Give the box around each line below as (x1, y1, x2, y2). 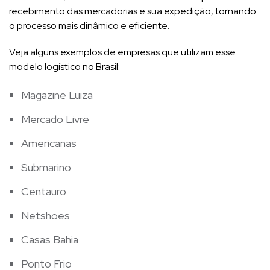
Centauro (21, 184, 66, 198)
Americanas (21, 136, 77, 150)
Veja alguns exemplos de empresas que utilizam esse (9, 45, 236, 58)
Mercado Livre (21, 111, 89, 126)
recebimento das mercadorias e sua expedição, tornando (9, 4, 256, 17)
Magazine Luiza (21, 87, 93, 102)
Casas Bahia (21, 232, 78, 246)
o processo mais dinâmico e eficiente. (9, 19, 169, 32)
